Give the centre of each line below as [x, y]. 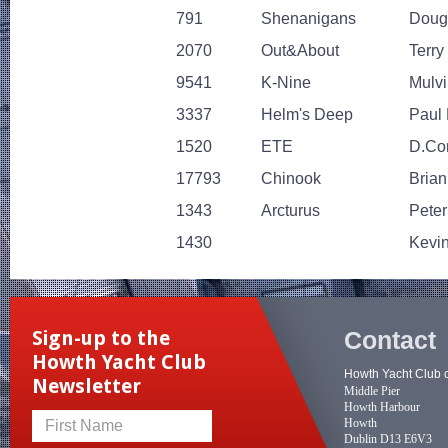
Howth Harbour [382, 407]
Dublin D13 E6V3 [388, 439]
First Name [84, 425]
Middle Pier [372, 391]
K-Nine [286, 82]
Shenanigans [308, 18]
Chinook [291, 178]
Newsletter [86, 385]
